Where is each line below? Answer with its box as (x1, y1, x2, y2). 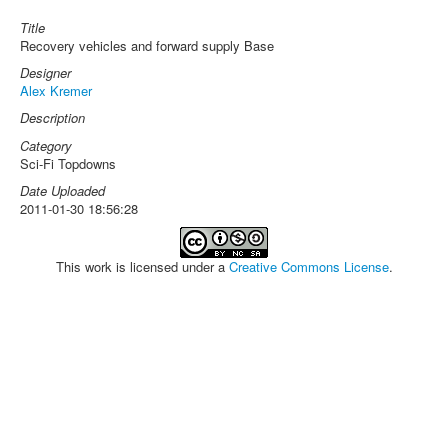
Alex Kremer (20, 81, 92, 100)
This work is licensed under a (55, 257, 229, 276)
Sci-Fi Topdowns (20, 154, 116, 173)
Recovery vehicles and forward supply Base (20, 36, 274, 55)
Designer (20, 63, 71, 82)
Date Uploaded (20, 181, 105, 200)
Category (20, 136, 72, 155)
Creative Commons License (228, 257, 389, 276)
